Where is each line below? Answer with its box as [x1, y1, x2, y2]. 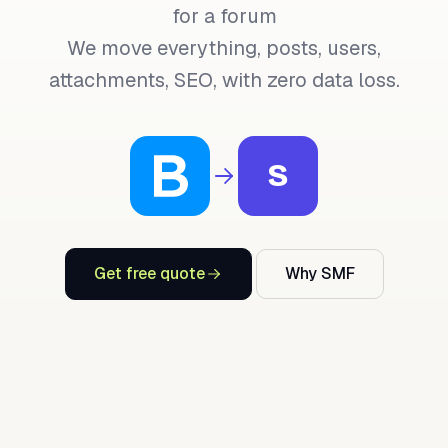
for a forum [171, 3, 277, 29]
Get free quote [93, 263, 205, 284]
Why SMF [284, 263, 355, 284]
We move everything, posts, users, [67, 35, 381, 61]
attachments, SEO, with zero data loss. [48, 67, 400, 93]
